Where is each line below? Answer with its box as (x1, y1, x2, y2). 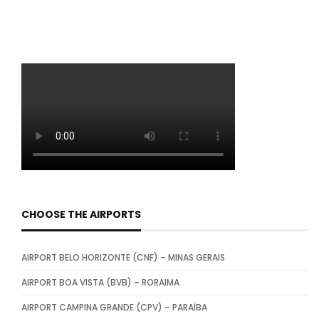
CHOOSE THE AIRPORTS (21, 207, 141, 222)
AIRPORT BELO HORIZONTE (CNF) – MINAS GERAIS (21, 251, 225, 264)
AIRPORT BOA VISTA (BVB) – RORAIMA (21, 276, 179, 289)
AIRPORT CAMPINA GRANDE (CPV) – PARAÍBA (21, 301, 207, 314)
